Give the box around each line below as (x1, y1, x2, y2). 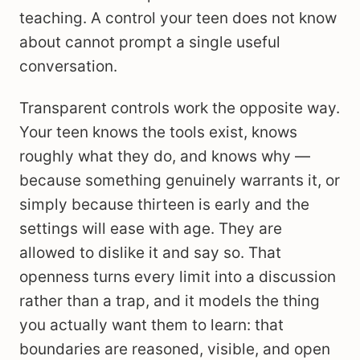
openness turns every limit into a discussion (19, 268, 336, 286)
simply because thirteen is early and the (19, 195, 309, 214)
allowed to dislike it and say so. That (19, 243, 281, 262)
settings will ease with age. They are (19, 219, 282, 238)
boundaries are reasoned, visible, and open (19, 340, 330, 358)
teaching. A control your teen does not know (19, 9, 337, 27)
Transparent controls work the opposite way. (19, 99, 340, 117)
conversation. (19, 57, 117, 76)
